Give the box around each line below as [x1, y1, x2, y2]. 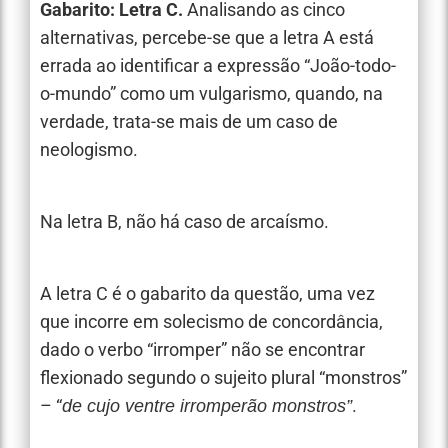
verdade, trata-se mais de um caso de [40, 110, 338, 132]
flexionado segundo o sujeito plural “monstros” [40, 367, 407, 389]
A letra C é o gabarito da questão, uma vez [40, 283, 375, 305]
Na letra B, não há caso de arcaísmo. [40, 210, 329, 232]
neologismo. [40, 138, 138, 160]
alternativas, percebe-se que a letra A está [40, 26, 374, 48]
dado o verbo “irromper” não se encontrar [40, 339, 365, 361]
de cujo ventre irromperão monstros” [62, 396, 352, 417]
